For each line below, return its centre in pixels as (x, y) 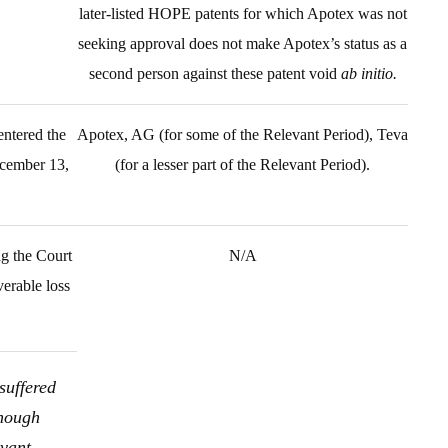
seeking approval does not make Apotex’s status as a (242, 43)
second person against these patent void (214, 73)
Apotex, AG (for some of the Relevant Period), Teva (242, 134)
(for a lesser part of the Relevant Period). (242, 164)
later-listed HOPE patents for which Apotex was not (242, 13)
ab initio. (368, 73)
